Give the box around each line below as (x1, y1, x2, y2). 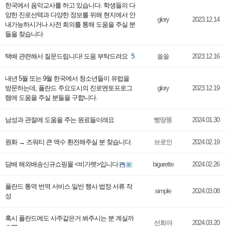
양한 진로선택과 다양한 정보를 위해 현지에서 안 (5, 11, 135, 19)
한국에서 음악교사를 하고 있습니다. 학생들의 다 (5, 2, 135, 9)
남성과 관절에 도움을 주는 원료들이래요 (5, 116, 114, 124)
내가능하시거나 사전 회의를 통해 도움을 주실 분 (5, 21, 135, 28)
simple (155, 187, 171, 195)
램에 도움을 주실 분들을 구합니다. (5, 94, 97, 101)
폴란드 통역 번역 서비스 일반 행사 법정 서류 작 (5, 183, 132, 190)
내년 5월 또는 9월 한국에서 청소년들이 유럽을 (5, 75, 129, 82)
